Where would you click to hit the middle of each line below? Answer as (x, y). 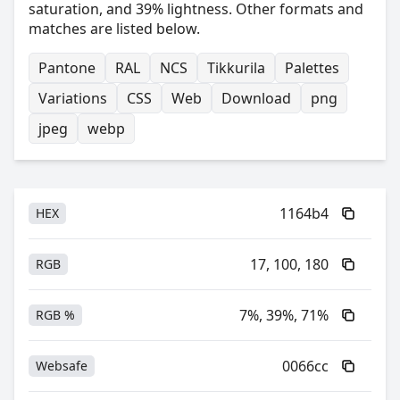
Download (256, 98)
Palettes (312, 68)
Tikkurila (236, 68)
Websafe (62, 366)
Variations (73, 98)
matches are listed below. (114, 29)
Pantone (67, 68)
